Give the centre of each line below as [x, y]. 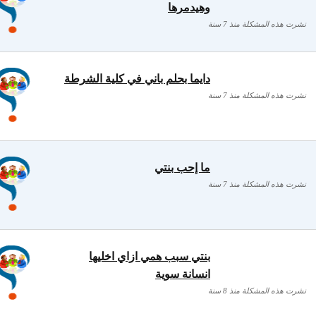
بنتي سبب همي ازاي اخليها [150, 256]
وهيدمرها [189, 7]
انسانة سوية [183, 274]
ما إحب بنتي [182, 168]
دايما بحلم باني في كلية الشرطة [137, 79]
